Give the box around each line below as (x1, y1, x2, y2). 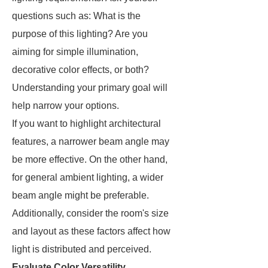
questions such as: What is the (12, 11, 141, 21)
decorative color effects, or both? (12, 65, 149, 75)
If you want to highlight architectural (12, 118, 161, 129)
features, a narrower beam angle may (12, 136, 169, 147)
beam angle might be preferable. (12, 190, 149, 200)
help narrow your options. (12, 100, 119, 111)
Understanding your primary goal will (12, 83, 167, 93)
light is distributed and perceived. (12, 244, 151, 254)
